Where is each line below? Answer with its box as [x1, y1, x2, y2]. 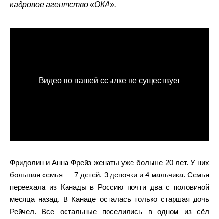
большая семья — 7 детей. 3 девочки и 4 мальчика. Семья [10, 170, 209, 179]
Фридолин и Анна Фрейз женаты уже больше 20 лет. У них [10, 158, 209, 167]
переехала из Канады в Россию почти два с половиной [10, 182, 209, 191]
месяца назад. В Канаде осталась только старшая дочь [10, 195, 209, 203]
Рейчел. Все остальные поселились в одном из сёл [10, 207, 209, 216]
